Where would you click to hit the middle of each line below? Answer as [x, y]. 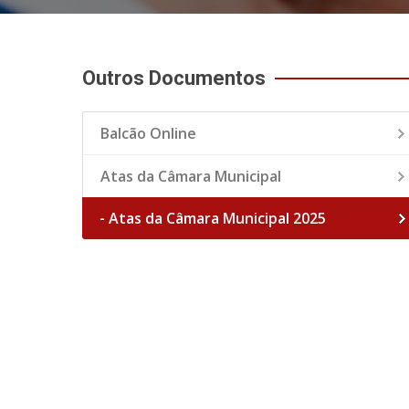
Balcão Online [148, 133]
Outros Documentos [174, 78]
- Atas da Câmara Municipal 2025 [213, 218]
